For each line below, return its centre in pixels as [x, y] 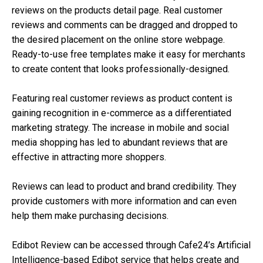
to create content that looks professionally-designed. [121, 69]
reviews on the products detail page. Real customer [117, 11]
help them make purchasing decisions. [90, 215]
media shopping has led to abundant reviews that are [120, 143]
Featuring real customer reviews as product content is [122, 99]
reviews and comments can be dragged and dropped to [125, 25]
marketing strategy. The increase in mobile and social [120, 128]
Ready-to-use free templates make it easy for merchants [129, 55]
